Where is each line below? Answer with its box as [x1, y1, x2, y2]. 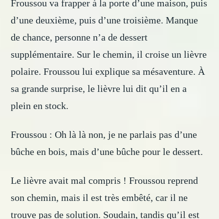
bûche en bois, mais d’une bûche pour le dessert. [11, 146, 203, 157]
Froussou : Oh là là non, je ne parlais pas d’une [11, 129, 197, 140]
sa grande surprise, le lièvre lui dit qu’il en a [11, 83, 187, 94]
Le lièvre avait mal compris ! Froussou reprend [11, 175, 198, 186]
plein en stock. [11, 100, 69, 111]
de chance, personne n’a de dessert [11, 32, 148, 43]
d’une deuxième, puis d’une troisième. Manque [11, 15, 198, 26]
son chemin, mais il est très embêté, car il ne [11, 192, 191, 203]
